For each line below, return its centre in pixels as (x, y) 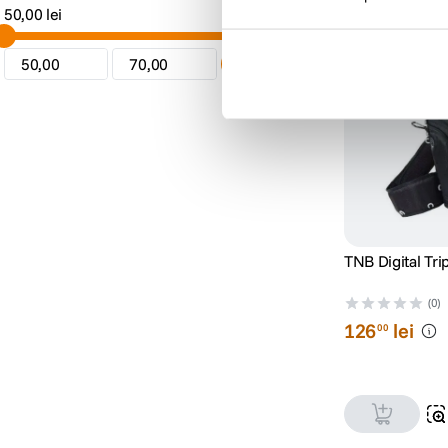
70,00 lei (274, 14)
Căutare (262, 64)
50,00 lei (33, 14)
